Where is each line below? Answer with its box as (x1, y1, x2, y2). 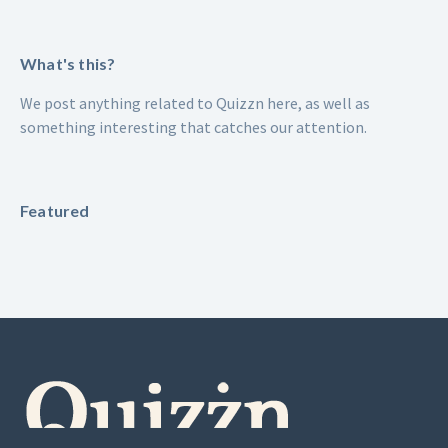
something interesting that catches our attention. (20, 117, 367, 137)
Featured (20, 201, 90, 220)
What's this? (20, 54, 116, 73)
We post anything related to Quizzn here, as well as (20, 93, 370, 113)
